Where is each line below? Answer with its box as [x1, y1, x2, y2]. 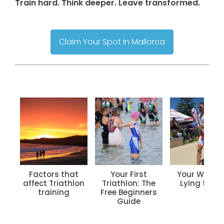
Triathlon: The [102, 177, 155, 188]
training [38, 186, 69, 197]
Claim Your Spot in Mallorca [59, 35, 165, 47]
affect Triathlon [23, 177, 84, 188]
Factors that [29, 168, 78, 179]
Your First [110, 168, 147, 179]
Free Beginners [100, 186, 157, 197]
